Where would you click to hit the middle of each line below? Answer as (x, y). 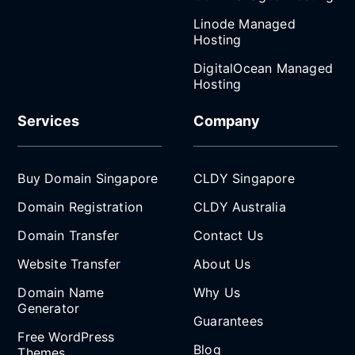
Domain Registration (80, 207)
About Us (222, 264)
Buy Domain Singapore (88, 179)
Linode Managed (244, 24)
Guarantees (228, 321)
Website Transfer (69, 264)
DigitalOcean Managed (263, 69)
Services (49, 121)
